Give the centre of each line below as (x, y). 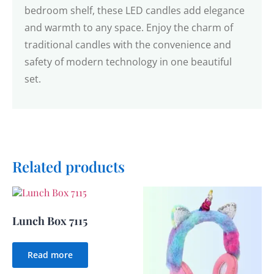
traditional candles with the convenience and (128, 45)
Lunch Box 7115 (50, 220)
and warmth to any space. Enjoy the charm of (129, 28)
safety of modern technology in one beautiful (128, 62)
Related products (68, 166)
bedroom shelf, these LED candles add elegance (135, 11)
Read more (50, 254)
